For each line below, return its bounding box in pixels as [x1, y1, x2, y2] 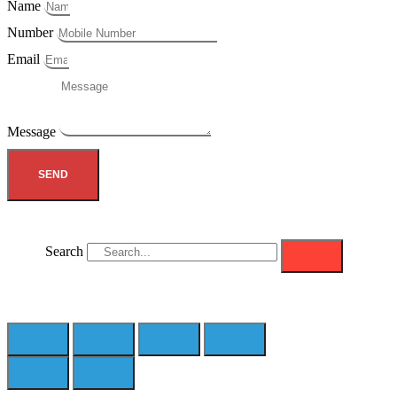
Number [7, 25, 57, 41]
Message [7, 124, 59, 140]
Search [45, 244, 84, 260]
